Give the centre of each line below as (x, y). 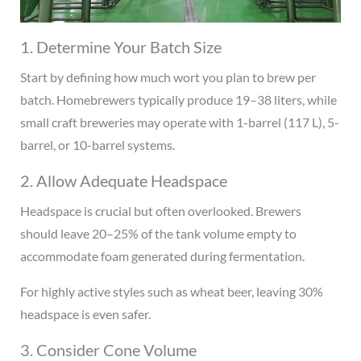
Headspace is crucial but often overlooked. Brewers (160, 211)
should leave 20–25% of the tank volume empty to (158, 234)
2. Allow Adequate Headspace (123, 181)
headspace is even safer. (85, 314)
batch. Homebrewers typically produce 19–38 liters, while (178, 100)
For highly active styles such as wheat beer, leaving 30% (171, 292)
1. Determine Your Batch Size (120, 47)
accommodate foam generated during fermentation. (162, 256)
